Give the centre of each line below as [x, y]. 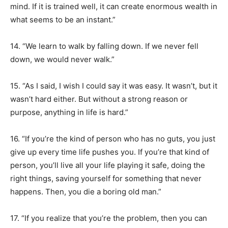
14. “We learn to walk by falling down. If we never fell [104, 46]
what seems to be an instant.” [63, 20]
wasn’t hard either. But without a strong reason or [99, 99]
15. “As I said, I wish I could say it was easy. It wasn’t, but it [114, 86]
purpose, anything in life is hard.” [69, 112]
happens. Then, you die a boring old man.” [86, 192]
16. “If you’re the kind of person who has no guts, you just [113, 139]
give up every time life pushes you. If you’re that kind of [110, 152]
